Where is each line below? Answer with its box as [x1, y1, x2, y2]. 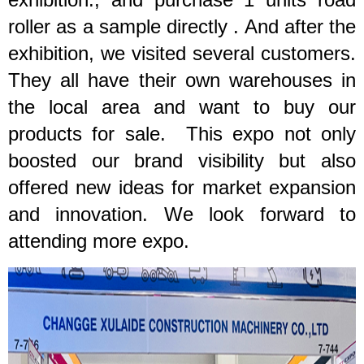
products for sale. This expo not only [8, 122, 356, 145]
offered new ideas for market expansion [8, 175, 356, 198]
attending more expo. [8, 229, 189, 252]
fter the [294, 15, 356, 37]
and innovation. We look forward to [8, 202, 356, 225]
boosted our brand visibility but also [8, 149, 356, 171]
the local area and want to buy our [8, 95, 356, 118]
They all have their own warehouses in [8, 68, 356, 91]
